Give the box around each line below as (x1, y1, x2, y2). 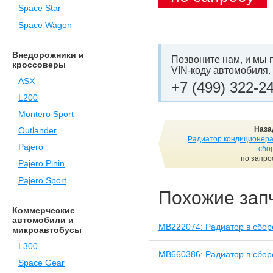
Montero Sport (18, 109, 74, 119)
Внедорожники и (12, 49, 84, 60)
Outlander (18, 126, 57, 136)
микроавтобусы (12, 224, 82, 235)
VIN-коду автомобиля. (171, 65, 271, 76)
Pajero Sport (18, 175, 66, 185)
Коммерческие (12, 205, 75, 215)
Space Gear (18, 258, 65, 268)
